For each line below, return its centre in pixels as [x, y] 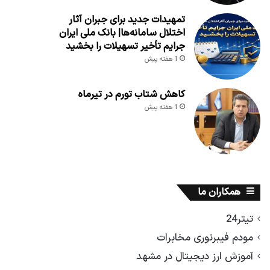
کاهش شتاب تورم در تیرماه [131, 94]
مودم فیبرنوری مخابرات [205, 237]
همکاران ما [219, 192]
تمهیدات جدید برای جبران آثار [127, 20]
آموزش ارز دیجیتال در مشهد [194, 256]
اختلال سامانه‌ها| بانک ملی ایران [122, 33]
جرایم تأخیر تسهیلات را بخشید [125, 46]
